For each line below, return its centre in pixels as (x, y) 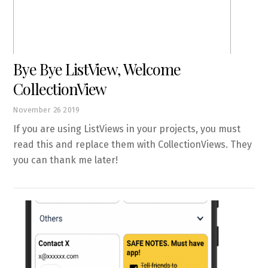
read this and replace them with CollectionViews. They (133, 144)
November (32, 110)
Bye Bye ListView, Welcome (97, 68)
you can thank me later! (66, 160)
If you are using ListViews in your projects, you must (127, 129)
